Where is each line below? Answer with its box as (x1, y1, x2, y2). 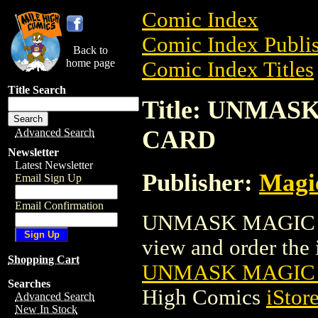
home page (66, 57, 115, 69)
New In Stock (15, 303, 77, 315)
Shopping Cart (8, 253, 79, 265)
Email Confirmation (15, 199, 104, 212)
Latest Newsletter (15, 159, 93, 171)
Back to (73, 44, 108, 56)
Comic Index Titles (142, 57, 314, 82)
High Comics (142, 285, 266, 309)
